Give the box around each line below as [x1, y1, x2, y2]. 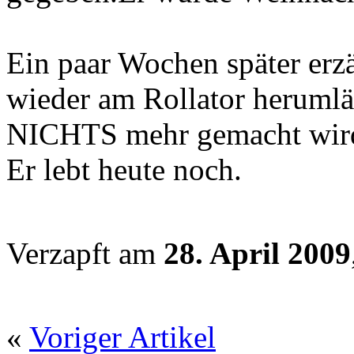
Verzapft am [6, 235, 164, 270]
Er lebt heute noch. [6, 152, 242, 186]
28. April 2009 [164, 235, 351, 270]
